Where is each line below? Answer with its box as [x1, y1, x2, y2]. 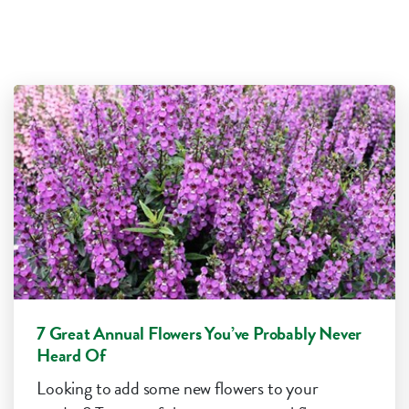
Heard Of [37, 341, 106, 370]
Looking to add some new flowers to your [37, 374, 319, 403]
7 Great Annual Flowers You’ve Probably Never [37, 320, 362, 348]
